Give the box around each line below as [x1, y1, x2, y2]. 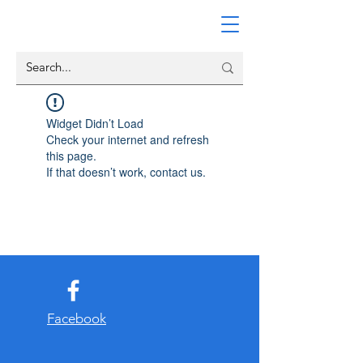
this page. [46, 147, 96, 164]
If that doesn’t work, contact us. [46, 164, 206, 180]
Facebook [47, 310, 106, 327]
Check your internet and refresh [46, 131, 209, 147]
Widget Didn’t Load [46, 115, 143, 131]
